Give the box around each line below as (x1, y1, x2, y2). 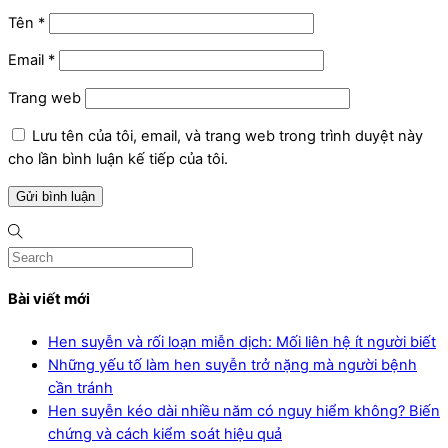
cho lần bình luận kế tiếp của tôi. (8, 149, 228, 168)
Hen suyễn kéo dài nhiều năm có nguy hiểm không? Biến (48, 401, 440, 420)
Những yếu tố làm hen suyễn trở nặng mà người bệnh (48, 355, 417, 374)
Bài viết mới (8, 290, 90, 309)
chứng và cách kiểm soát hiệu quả (48, 424, 282, 443)
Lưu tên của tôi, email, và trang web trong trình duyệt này (32, 126, 423, 145)
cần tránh (48, 378, 113, 397)
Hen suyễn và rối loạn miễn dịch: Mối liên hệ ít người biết (48, 332, 436, 351)
